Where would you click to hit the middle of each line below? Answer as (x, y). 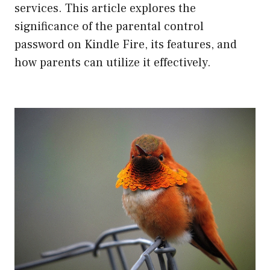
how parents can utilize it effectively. (113, 63)
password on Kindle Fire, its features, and (126, 45)
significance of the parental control (109, 27)
